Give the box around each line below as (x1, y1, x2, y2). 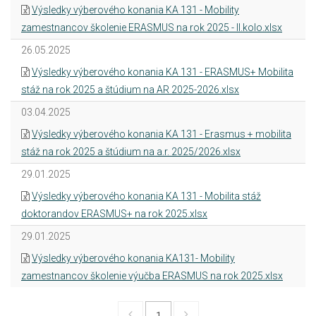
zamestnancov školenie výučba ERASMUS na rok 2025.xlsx (21, 270, 283, 281)
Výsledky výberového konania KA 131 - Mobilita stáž (32, 190, 261, 202)
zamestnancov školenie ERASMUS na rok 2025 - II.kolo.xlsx (21, 22, 282, 33)
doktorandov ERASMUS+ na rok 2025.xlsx (21, 208, 207, 219)
